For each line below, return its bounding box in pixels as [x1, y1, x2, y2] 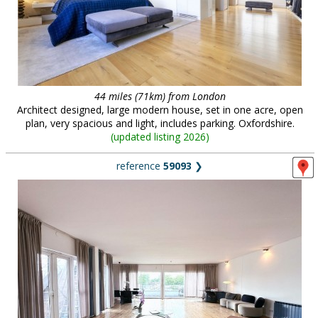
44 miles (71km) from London [94, 89, 226, 103]
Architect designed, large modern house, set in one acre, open [16, 103, 303, 116]
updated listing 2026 [113, 130, 206, 143]
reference [116, 159, 163, 172]
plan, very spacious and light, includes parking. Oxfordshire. [25, 116, 295, 130]
